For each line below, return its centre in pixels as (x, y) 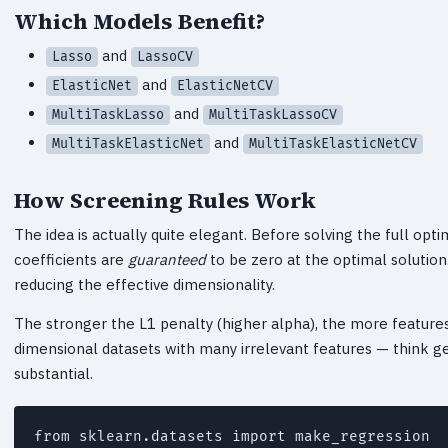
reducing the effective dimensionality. (144, 284)
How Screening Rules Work (165, 199)
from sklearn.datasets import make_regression (232, 436)
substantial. (53, 373)
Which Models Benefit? (139, 20)
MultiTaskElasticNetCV (333, 143)
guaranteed (167, 259)
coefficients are (71, 259)
